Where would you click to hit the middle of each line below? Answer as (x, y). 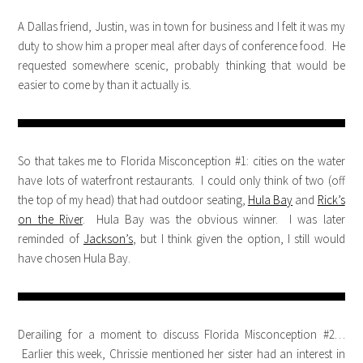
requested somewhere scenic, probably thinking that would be (181, 65)
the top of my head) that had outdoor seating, (133, 200)
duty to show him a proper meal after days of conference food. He (181, 46)
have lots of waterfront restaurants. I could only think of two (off (181, 180)
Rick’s (331, 200)
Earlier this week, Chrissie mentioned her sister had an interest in (181, 354)
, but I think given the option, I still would (239, 239)
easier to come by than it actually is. (105, 85)
